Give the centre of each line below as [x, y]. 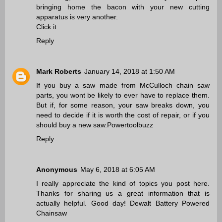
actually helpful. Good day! [83, 203]
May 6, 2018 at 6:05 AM [118, 170]
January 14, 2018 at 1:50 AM [130, 72]
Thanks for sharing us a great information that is [123, 194]
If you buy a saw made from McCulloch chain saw [123, 85]
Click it [46, 27]
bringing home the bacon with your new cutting [123, 7]
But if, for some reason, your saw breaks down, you [123, 105]
